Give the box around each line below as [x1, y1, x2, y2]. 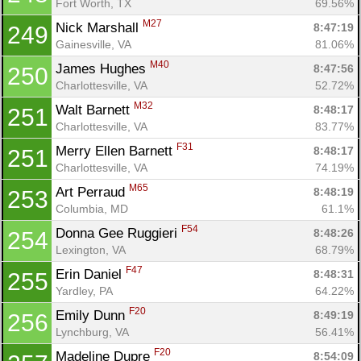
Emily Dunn [56, 307, 129, 323]
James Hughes [56, 60, 150, 77]
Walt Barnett [56, 102, 134, 118]
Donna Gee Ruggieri [56, 225, 181, 241]
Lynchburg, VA [56, 325, 129, 338]
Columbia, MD [56, 201, 128, 215]
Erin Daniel [56, 266, 126, 282]
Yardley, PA [56, 284, 113, 297]
